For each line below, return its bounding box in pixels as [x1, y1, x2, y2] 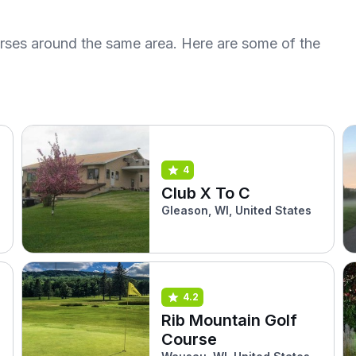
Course [161, 329, 218, 349]
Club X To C [161, 183, 251, 203]
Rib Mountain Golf [161, 310, 298, 330]
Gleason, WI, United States [161, 203, 312, 217]
